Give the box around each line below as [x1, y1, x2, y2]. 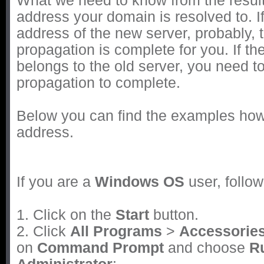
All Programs [70, 223, 162, 240]
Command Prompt [37, 240, 164, 256]
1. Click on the [16, 207, 115, 223]
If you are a [16, 174, 95, 190]
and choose [164, 240, 249, 256]
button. [149, 207, 199, 223]
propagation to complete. [16, 75, 180, 91]
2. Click [16, 223, 70, 240]
